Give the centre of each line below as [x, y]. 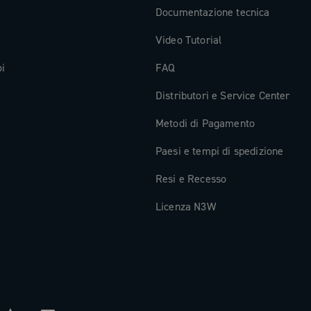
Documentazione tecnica [213, 12]
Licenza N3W [186, 207]
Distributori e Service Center [223, 95]
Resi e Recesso [191, 179]
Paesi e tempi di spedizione [220, 151]
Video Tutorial [189, 40]
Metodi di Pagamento [205, 123]
